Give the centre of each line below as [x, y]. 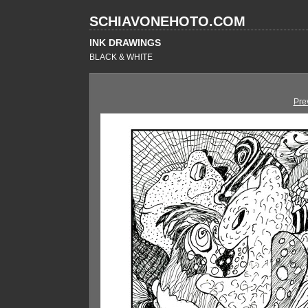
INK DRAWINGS [125, 43]
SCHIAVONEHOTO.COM [167, 21]
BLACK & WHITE [121, 57]
